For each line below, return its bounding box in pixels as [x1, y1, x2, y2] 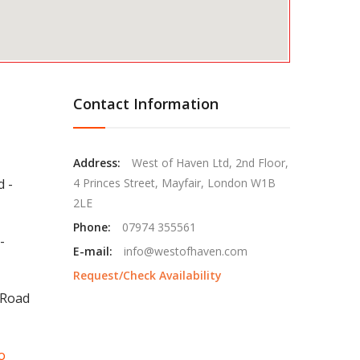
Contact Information [73, 93, 219, 113]
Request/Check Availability [73, 267, 222, 283]
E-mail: [73, 243, 112, 259]
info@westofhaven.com [121, 243, 247, 259]
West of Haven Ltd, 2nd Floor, [129, 154, 288, 170]
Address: [73, 154, 121, 170]
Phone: [73, 219, 111, 235]
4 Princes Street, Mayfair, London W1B [73, 174, 276, 190]
